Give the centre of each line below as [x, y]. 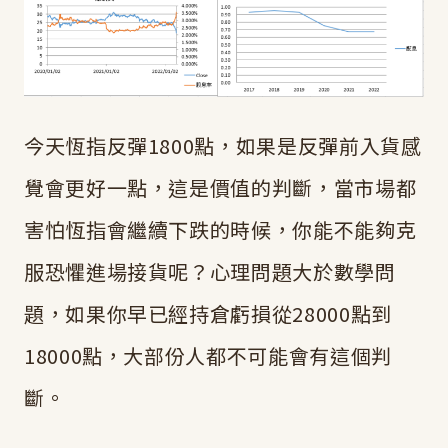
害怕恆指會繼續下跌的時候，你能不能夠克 [220, 230]
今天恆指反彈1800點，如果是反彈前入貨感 [223, 146]
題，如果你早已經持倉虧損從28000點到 [208, 314]
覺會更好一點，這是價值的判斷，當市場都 [220, 188]
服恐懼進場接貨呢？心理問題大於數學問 [210, 272]
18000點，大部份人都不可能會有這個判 [208, 356]
